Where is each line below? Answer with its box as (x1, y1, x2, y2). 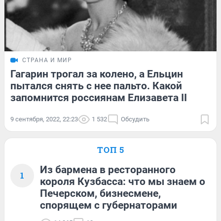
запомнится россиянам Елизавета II (10, 92, 187, 104)
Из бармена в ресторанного (40, 164, 176, 176)
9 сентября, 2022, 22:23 (10, 115, 78, 123)
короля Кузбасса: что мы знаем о (40, 176, 205, 188)
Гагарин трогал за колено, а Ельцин (10, 68, 183, 80)
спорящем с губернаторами (40, 199, 177, 212)
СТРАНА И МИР (22, 57, 72, 64)
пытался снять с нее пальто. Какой (10, 80, 182, 92)
